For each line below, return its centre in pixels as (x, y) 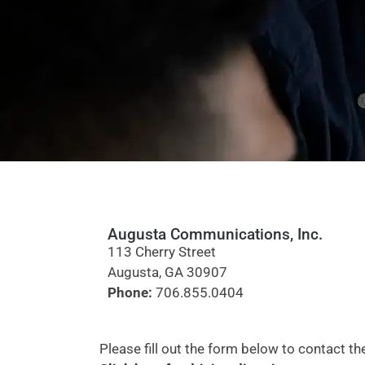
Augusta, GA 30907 (167, 272)
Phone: (130, 292)
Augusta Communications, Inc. (215, 234)
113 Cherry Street (162, 251)
